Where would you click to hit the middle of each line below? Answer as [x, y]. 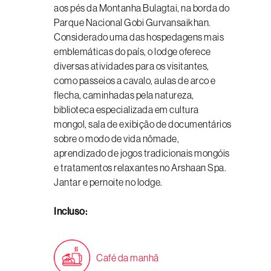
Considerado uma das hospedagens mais [139, 37]
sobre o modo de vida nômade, [116, 139]
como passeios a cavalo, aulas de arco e [135, 80]
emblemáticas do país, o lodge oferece [132, 51]
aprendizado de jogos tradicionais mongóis [142, 153]
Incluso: [70, 211]
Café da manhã [128, 258]
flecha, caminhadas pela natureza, [124, 95]
